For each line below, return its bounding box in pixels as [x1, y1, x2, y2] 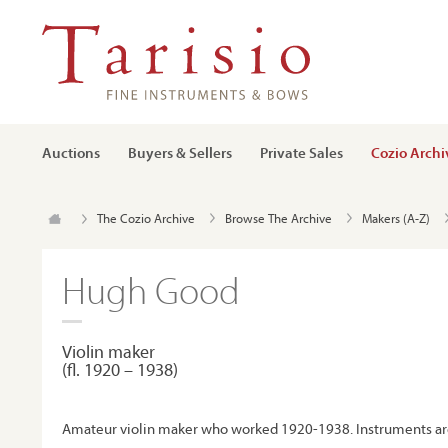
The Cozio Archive [97, 210, 195, 226]
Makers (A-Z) [362, 210, 430, 226]
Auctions [42, 143, 100, 162]
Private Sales [260, 143, 343, 162]
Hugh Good [62, 266, 240, 313]
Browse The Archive [225, 210, 332, 226]
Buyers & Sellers [128, 143, 232, 162]
